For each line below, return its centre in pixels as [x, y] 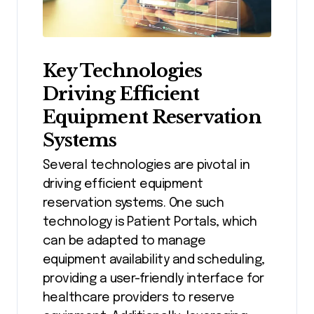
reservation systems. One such [134, 204]
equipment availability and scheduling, [154, 260]
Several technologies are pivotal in [146, 166]
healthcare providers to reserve [139, 298]
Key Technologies [123, 70]
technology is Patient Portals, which [150, 223]
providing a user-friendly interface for [153, 279]
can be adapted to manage [124, 241]
